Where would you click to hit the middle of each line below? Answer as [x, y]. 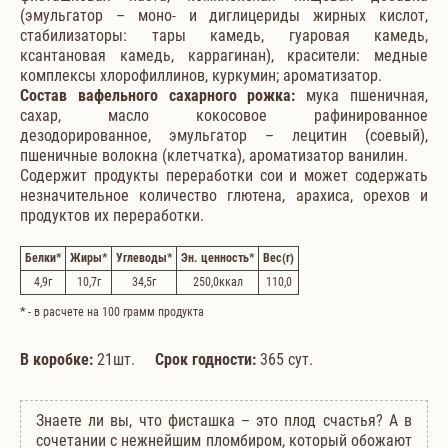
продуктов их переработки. [112, 215]
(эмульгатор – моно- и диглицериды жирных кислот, [224, 15]
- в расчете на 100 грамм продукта [114, 311]
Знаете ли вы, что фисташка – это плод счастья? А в [224, 420]
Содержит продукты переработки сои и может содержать [224, 175]
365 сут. [286, 359]
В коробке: [56, 359]
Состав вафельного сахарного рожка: [158, 95]
